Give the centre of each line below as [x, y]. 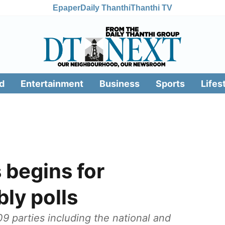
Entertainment [52, 83]
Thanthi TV [151, 8]
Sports [170, 83]
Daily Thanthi [105, 8]
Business [119, 83]
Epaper [67, 8]
